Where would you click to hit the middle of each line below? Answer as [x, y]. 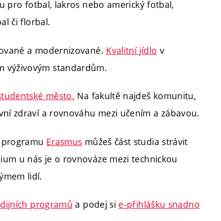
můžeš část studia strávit [135, 141]
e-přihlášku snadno [159, 204]
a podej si [96, 204]
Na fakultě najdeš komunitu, [135, 96]
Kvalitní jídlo [132, 50]
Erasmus [64, 141]
